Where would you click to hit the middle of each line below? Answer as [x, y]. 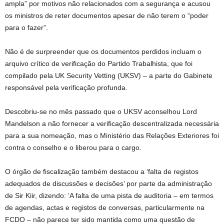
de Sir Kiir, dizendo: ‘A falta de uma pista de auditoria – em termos [109, 195]
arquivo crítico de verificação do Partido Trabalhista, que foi [99, 63]
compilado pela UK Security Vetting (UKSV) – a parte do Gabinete [109, 75]
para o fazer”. [26, 27]
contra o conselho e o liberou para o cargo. [73, 147]
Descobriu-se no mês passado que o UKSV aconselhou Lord [101, 111]
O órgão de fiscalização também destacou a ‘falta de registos [102, 171]
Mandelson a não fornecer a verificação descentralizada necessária [112, 123]
